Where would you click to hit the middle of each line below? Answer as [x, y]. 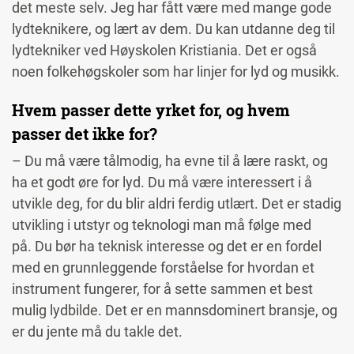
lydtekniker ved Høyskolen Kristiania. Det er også [164, 51]
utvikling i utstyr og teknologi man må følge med [162, 225]
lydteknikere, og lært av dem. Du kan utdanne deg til [173, 29]
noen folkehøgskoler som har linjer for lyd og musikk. [176, 72]
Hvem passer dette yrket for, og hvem [151, 110]
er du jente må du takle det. [99, 332]
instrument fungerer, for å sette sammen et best [162, 289]
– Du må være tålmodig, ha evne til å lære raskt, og [170, 161]
